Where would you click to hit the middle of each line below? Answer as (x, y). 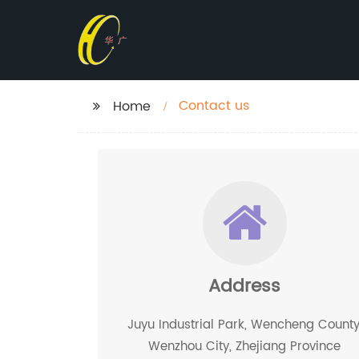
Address (245, 286)
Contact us (214, 106)
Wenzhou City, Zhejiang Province (245, 347)
